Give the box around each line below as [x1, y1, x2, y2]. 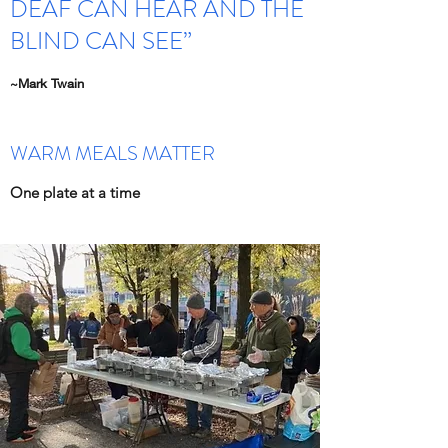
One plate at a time [10, 183, 140, 202]
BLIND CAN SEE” [10, 24, 192, 58]
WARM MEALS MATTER [10, 139, 215, 168]
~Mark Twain [10, 75, 84, 91]
